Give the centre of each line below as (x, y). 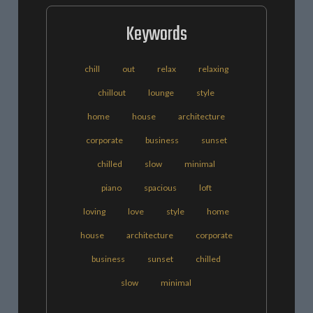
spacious (160, 188)
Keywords (156, 35)
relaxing (213, 69)
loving (95, 212)
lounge (161, 93)
